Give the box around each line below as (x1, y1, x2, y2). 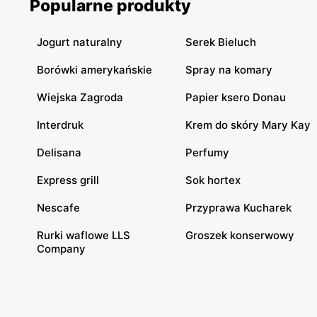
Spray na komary (185, 62, 272, 76)
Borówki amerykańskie (37, 62, 152, 76)
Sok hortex (185, 173, 241, 187)
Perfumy (185, 145, 229, 159)
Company (37, 241, 86, 255)
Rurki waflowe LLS (37, 228, 130, 242)
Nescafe (37, 200, 80, 214)
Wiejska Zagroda (37, 90, 123, 104)
